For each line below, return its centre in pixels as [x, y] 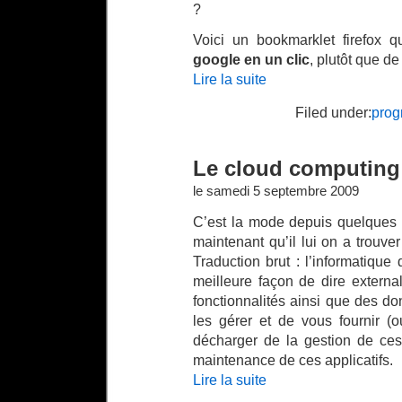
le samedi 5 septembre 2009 [276, 191]
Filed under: [333, 112]
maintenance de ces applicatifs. [293, 360]
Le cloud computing [297, 169]
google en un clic [251, 59]
